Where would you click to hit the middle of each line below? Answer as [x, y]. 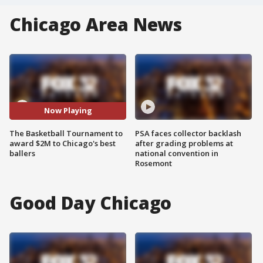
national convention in [177, 153]
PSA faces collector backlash [188, 133]
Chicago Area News [96, 24]
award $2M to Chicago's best [63, 143]
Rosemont [154, 163]
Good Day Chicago [91, 203]
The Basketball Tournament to [66, 133]
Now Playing [68, 111]
